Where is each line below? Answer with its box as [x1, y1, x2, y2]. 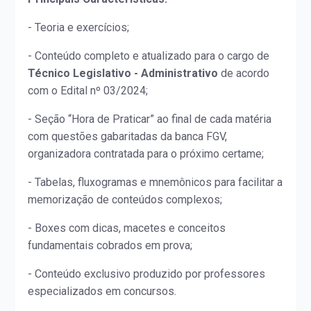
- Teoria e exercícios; [28, 21, 130, 35]
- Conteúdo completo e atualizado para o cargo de [28, 49, 270, 63]
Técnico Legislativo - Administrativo [28, 67, 219, 81]
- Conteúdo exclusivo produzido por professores [28, 267, 266, 281]
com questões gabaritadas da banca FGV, [28, 130, 228, 144]
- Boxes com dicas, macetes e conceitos [28, 221, 226, 235]
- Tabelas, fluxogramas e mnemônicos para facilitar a [28, 176, 283, 190]
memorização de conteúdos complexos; [28, 193, 223, 207]
